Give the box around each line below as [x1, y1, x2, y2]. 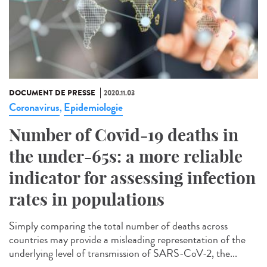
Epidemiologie [64, 99, 123, 115]
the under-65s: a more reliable [9, 145, 243, 167]
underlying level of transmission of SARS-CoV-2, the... [9, 245, 237, 261]
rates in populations [9, 188, 164, 210]
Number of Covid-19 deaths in [9, 124, 238, 145]
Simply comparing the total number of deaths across [9, 218, 228, 234]
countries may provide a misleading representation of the [9, 231, 246, 247]
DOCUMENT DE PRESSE [9, 87, 95, 98]
